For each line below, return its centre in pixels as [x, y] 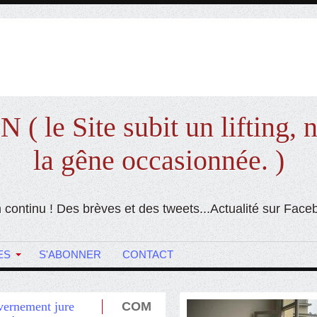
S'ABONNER [70, 254]
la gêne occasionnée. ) [158, 160]
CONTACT [148, 254]
